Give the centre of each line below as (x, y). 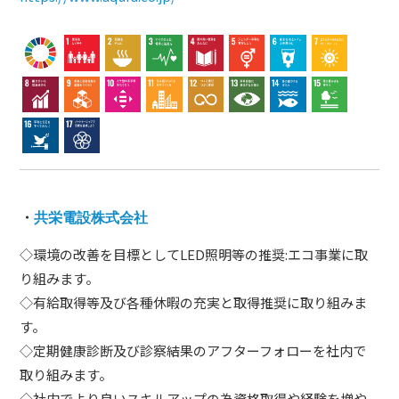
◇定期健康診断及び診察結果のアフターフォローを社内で (193, 351)
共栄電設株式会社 (91, 217)
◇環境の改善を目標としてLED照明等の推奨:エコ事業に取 (194, 255)
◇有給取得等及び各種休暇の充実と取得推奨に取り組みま (194, 303)
